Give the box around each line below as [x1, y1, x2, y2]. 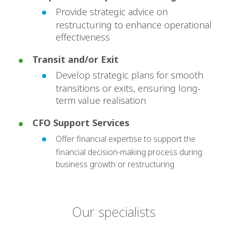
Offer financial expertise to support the [56, 133, 196, 145]
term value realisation [56, 94, 146, 107]
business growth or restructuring [56, 159, 174, 170]
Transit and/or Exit [32, 53, 119, 66]
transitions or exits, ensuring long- [56, 82, 201, 95]
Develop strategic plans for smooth [56, 69, 203, 82]
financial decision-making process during [56, 146, 202, 158]
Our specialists [71, 203, 156, 221]
